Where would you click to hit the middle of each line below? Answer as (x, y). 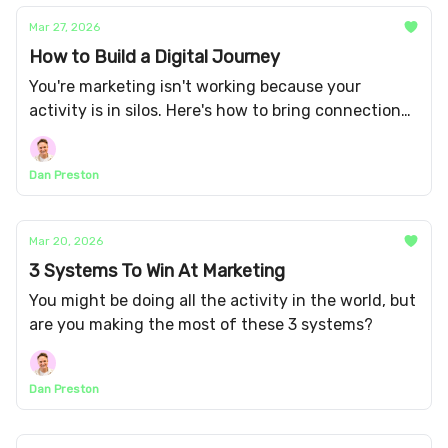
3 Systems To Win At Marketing (157, 271)
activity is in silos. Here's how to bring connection (215, 110)
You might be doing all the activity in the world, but (222, 300)
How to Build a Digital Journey (154, 57)
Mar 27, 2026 (64, 27)
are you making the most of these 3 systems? (201, 324)
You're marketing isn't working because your (195, 86)
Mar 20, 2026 (66, 241)
